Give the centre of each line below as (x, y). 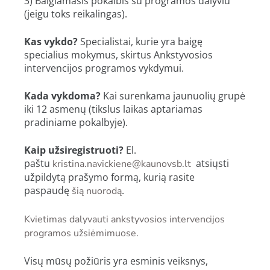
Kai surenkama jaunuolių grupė (174, 96)
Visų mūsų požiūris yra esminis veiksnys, (116, 261)
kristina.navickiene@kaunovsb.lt (122, 164)
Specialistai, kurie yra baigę (141, 42)
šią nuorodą (97, 191)
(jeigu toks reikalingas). (76, 14)
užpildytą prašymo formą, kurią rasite (109, 177)
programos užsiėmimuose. (81, 234)
